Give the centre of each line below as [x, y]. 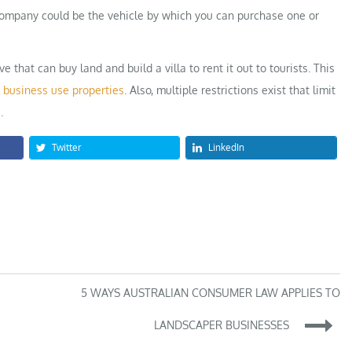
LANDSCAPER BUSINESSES [222, 324]
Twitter [66, 148]
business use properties [64, 90]
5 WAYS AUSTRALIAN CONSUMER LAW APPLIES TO [211, 293]
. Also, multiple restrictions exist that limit [230, 90]
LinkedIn [227, 148]
